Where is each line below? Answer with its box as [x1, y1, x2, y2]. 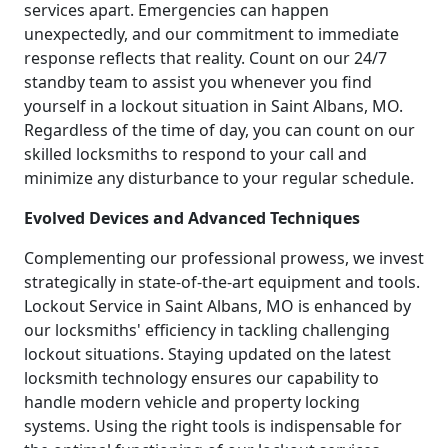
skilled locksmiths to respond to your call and [24, 143, 367, 166]
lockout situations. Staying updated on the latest [24, 343, 391, 366]
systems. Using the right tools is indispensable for [24, 415, 402, 438]
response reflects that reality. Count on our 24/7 [24, 47, 387, 70]
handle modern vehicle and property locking [24, 391, 360, 414]
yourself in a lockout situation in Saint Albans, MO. [24, 95, 403, 118]
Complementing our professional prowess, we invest [24, 247, 424, 270]
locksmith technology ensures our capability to [24, 367, 379, 390]
